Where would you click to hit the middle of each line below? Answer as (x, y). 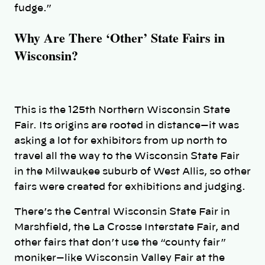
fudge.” (33, 8)
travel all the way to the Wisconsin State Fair (127, 156)
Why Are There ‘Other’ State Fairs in (119, 37)
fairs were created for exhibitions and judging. (130, 187)
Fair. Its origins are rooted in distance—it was (127, 126)
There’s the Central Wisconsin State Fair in (122, 212)
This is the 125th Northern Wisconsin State (122, 110)
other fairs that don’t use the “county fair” (120, 243)
